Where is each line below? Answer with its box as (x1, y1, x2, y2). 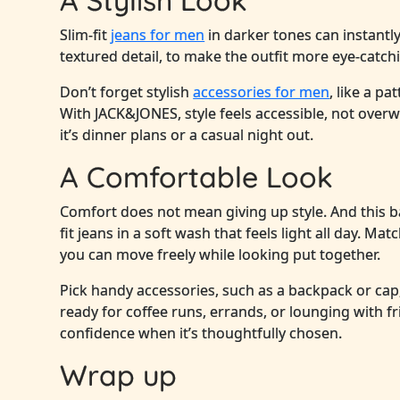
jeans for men (111, 25, 205, 46)
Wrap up (60, 357, 178, 394)
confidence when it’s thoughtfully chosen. (60, 323, 343, 344)
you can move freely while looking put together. (60, 245, 381, 265)
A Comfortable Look (60, 159, 334, 196)
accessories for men (193, 82, 330, 103)
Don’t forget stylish (60, 82, 194, 103)
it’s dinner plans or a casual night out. (60, 125, 314, 146)
